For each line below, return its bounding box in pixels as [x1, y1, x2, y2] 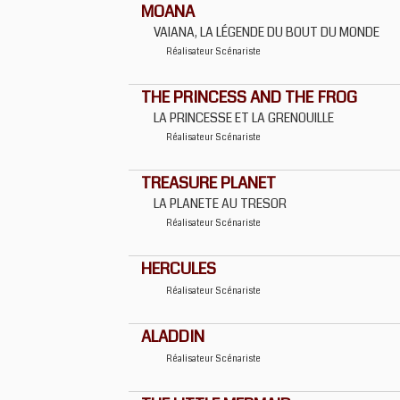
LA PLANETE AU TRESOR [154, 195, 287, 212]
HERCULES [141, 257, 216, 280]
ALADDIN [141, 325, 204, 348]
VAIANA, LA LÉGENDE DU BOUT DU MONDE [154, 23, 379, 41]
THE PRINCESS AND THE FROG [141, 86, 357, 109]
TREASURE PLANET [141, 171, 276, 195]
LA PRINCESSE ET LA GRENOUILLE [154, 109, 334, 127]
